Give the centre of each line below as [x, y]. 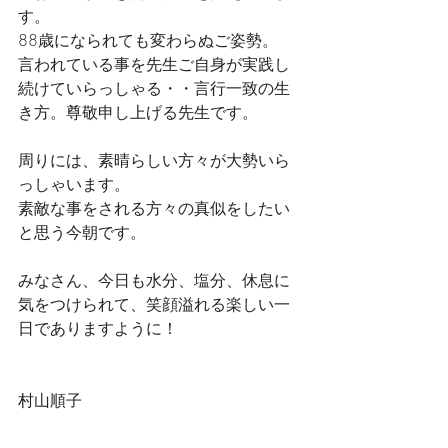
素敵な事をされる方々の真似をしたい [154, 208]
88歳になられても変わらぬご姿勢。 [156, 40]
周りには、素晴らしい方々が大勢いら [154, 160]
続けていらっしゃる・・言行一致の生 [154, 88]
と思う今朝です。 [82, 232]
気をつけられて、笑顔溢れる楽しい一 [154, 304]
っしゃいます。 [74, 184]
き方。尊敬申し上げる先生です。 [138, 112]
